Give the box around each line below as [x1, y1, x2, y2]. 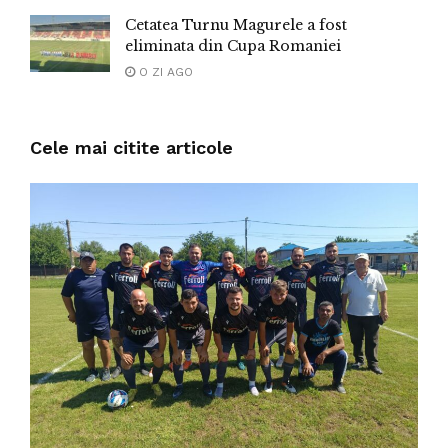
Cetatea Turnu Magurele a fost [125, 15, 347, 34]
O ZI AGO [135, 64, 193, 79]
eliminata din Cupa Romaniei [125, 36, 341, 55]
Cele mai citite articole [30, 136, 233, 158]
